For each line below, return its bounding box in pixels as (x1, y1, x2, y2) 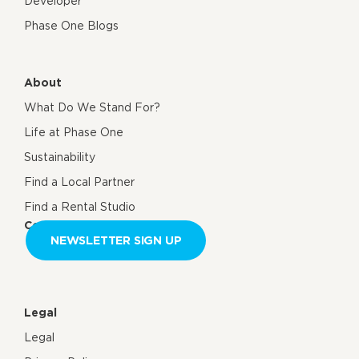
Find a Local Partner (24, 175, 135, 188)
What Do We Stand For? (24, 100, 160, 114)
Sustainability (24, 150, 95, 163)
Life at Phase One (24, 125, 123, 139)
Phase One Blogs (24, 18, 119, 32)
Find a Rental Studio (24, 200, 135, 213)
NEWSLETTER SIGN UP (50, 232, 182, 247)
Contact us (24, 218, 88, 232)
